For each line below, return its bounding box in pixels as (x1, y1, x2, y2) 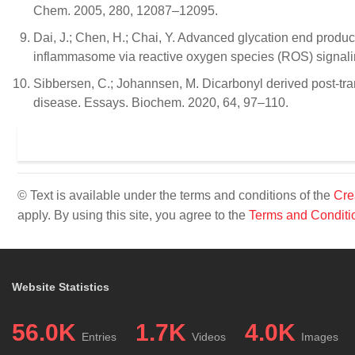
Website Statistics (12, 281, 109, 293)
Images (301, 330, 338, 343)
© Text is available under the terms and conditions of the (17, 189, 334, 202)
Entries (82, 330, 116, 343)
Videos (192, 330, 226, 343)
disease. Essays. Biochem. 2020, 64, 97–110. (33, 96, 288, 109)
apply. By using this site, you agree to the (17, 208, 249, 222)
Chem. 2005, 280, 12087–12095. (33, 4, 218, 17)
